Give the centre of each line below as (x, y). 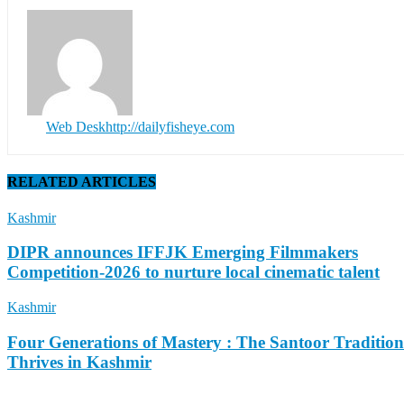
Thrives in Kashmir (79, 362)
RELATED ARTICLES (82, 182)
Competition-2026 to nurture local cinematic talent (193, 272)
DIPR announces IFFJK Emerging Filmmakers (183, 252)
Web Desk (76, 127)
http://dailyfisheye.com (170, 127)
